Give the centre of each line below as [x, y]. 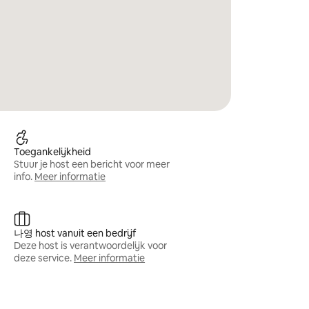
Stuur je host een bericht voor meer [92, 164]
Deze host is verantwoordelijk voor [91, 246]
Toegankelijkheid [53, 152]
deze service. [43, 258]
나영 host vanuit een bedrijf [75, 233]
